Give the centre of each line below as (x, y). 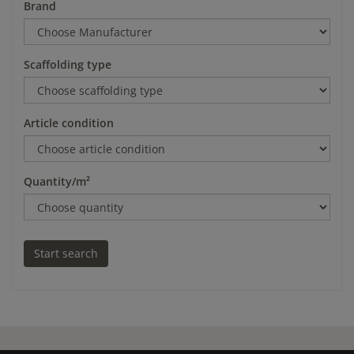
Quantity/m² (57, 181)
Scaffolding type (68, 64)
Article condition (69, 122)
